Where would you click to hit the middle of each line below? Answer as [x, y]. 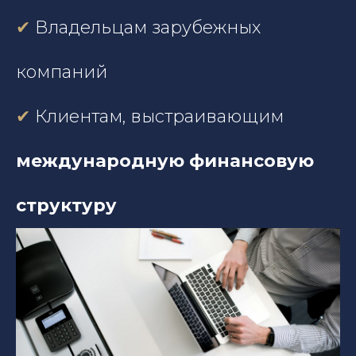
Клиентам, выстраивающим [157, 116]
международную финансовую [165, 161]
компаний [62, 72]
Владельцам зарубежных [145, 27]
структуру [66, 205]
